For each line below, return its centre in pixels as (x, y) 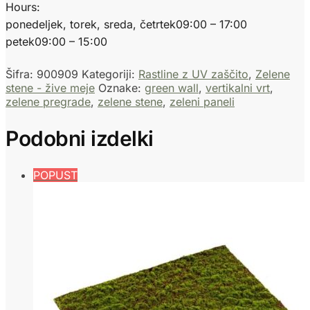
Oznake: (121, 88)
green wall (172, 88)
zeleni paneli (202, 101)
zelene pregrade (48, 101)
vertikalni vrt (238, 88)
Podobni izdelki (80, 138)
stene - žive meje (50, 88)
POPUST (55, 175)
